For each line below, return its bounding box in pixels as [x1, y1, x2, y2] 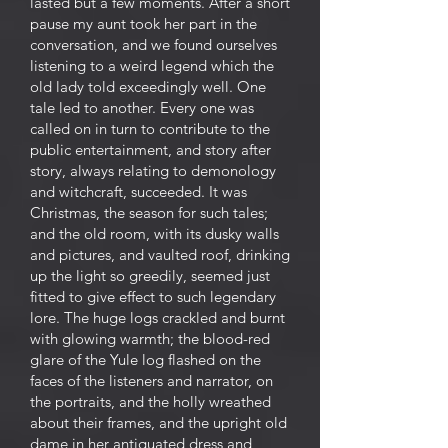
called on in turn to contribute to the [30, 119, 270, 138]
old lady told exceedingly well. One [30, 77, 266, 96]
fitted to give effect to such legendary [30, 287, 276, 306]
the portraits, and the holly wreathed [30, 392, 271, 411]
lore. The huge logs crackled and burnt [30, 308, 285, 327]
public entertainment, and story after [30, 140, 271, 159]
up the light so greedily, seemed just [30, 266, 270, 285]
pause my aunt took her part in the [30, 14, 257, 33]
